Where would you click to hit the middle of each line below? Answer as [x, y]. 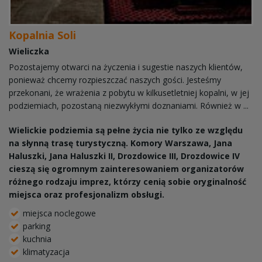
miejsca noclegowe [58, 213]
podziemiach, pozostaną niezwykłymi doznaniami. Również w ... [129, 106]
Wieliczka [29, 51]
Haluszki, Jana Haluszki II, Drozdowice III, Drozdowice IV [124, 156]
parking [35, 226]
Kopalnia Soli [42, 35]
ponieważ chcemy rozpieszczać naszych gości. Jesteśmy [115, 80]
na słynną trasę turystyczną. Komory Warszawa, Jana [120, 143]
